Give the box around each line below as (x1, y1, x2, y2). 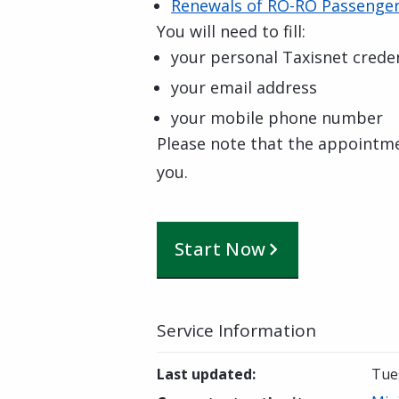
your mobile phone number (171, 107, 383, 128)
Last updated (157, 364, 252, 384)
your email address (171, 77, 317, 98)
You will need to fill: (157, 20, 305, 42)
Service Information (157, 319, 316, 342)
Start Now (175, 237, 266, 261)
